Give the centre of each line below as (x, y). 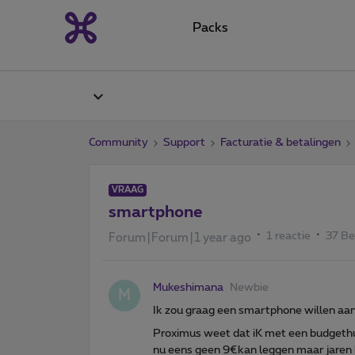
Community (118, 142)
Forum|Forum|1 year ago (180, 238)
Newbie (249, 287)
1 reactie (288, 236)
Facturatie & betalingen (281, 142)
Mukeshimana (188, 287)
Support (184, 142)
